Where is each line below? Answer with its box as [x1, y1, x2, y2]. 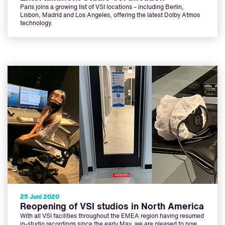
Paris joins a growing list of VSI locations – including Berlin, [20, 5, 184, 11]
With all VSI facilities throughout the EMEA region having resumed [20, 213, 204, 220]
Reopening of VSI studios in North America [20, 202, 204, 212]
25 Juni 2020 [20, 194, 59, 201]
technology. [20, 21, 54, 27]
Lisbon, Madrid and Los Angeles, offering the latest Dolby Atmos [20, 13, 200, 19]
